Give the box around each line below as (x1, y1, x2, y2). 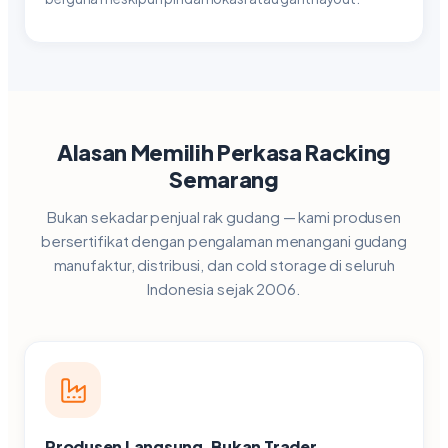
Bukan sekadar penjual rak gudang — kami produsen (46, 207, 402, 226)
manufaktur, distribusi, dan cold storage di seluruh (53, 255, 395, 274)
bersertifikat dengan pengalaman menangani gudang (40, 231, 408, 250)
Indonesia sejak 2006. (147, 279, 301, 298)
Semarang (169, 165, 279, 193)
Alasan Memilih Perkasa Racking (56, 138, 392, 166)
